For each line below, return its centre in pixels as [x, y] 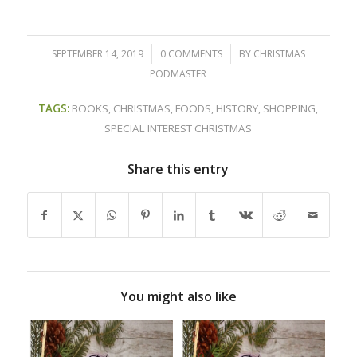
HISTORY [237, 108]
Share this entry [178, 169]
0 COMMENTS [191, 53]
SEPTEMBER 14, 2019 [97, 53]
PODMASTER [178, 73]
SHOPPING [290, 108]
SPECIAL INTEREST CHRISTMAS [178, 128]
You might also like [178, 296]
